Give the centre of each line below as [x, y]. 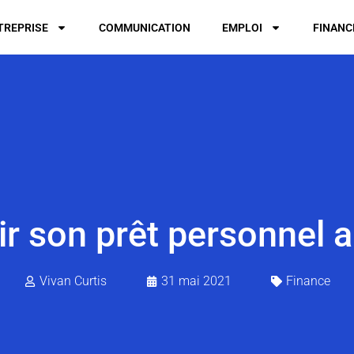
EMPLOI [243, 27]
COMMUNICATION [145, 27]
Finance [308, 281]
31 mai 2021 [196, 281]
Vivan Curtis [73, 281]
